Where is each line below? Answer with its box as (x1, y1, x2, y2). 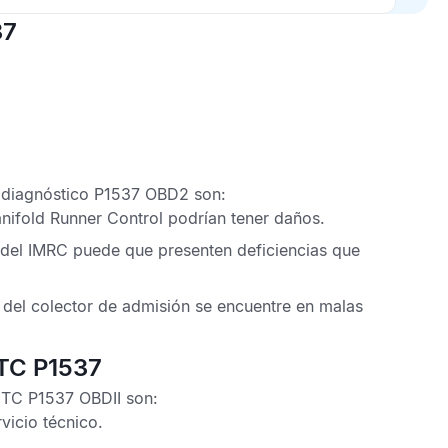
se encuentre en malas (190, 296, 363, 316)
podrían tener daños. (163, 208, 325, 228)
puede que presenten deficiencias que (68, 240, 360, 260)
